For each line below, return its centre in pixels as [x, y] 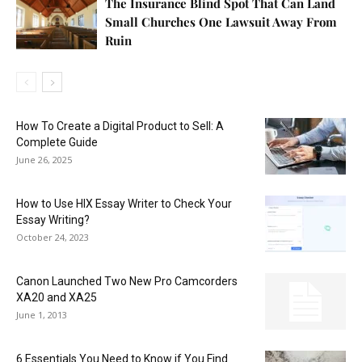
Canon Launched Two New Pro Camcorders [127, 281]
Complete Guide [57, 142]
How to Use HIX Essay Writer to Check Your [124, 203]
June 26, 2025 [44, 159]
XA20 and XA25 [57, 297]
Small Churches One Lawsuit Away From [221, 21]
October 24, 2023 [53, 237]
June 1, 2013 [42, 314]
